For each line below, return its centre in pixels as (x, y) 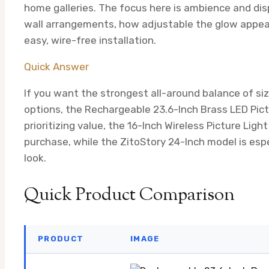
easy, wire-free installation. (90, 40)
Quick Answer (56, 66)
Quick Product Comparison (129, 195)
